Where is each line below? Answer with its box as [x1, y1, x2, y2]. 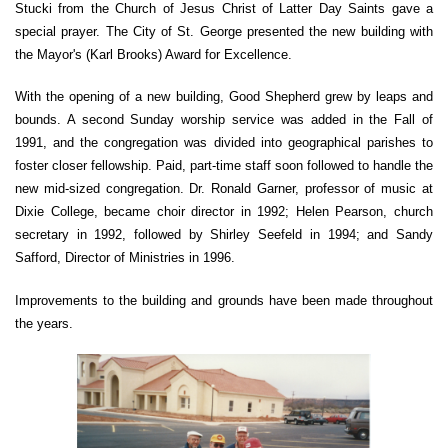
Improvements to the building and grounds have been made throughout [15, 292, 433, 308]
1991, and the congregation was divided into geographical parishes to [15, 135, 433, 151]
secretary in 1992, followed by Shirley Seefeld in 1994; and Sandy [15, 227, 433, 243]
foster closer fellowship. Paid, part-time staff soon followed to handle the [15, 158, 433, 174]
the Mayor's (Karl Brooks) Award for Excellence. [15, 46, 292, 62]
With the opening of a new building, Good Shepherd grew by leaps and [15, 89, 433, 105]
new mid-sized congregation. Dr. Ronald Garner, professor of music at [15, 181, 433, 197]
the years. [15, 315, 73, 331]
